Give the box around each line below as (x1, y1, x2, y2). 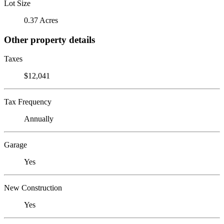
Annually (24, 114, 53, 123)
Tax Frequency (4, 97, 51, 106)
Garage (4, 140, 27, 149)
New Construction (4, 183, 62, 192)
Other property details (4, 34, 95, 45)
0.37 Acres (24, 15, 58, 24)
